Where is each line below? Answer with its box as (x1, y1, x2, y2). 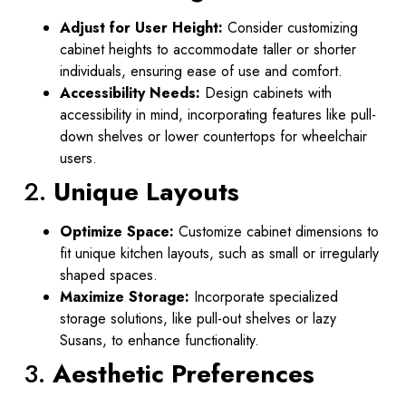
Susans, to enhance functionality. (60, 330, 259, 352)
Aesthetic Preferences (53, 355, 314, 393)
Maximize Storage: (60, 286, 189, 308)
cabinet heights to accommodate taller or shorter (60, 39, 356, 61)
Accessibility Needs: (60, 82, 200, 104)
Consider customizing (223, 17, 358, 39)
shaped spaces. (60, 265, 158, 286)
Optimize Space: (60, 221, 174, 243)
